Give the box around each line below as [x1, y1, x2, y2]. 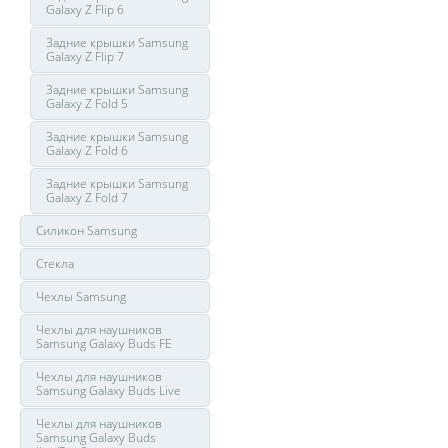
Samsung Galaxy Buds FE [36, 335, 172, 352]
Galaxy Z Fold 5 [46, 95, 128, 112]
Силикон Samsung [36, 222, 137, 239]
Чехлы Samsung [36, 288, 126, 305]
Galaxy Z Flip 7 [46, 48, 124, 65]
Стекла [36, 255, 74, 272]
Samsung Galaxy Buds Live [36, 382, 181, 399]
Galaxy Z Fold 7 [46, 189, 128, 206]
